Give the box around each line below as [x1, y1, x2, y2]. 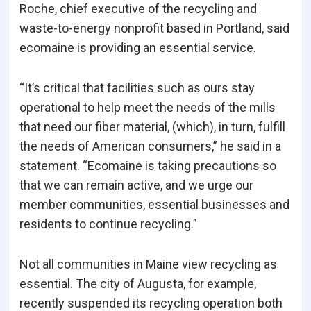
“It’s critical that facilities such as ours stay [19, 81, 255, 96]
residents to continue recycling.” [19, 217, 197, 232]
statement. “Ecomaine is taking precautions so [19, 158, 276, 174]
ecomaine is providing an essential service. [19, 40, 256, 56]
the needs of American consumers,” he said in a [19, 139, 281, 154]
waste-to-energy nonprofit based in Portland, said [19, 21, 289, 36]
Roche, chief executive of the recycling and [19, 1, 257, 17]
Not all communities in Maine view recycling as [19, 257, 277, 272]
